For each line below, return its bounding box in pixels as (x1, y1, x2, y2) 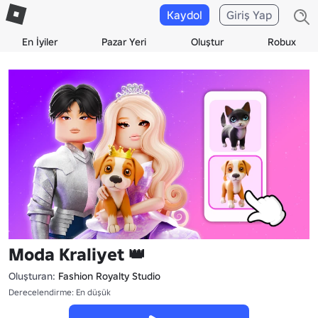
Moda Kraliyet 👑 (9, 243, 146, 265)
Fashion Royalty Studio (58, 269, 160, 283)
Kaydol (167, 8, 202, 22)
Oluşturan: (9, 269, 55, 283)
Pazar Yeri (102, 35, 147, 48)
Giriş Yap (226, 8, 272, 22)
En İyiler (22, 35, 58, 48)
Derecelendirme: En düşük (9, 286, 111, 297)
